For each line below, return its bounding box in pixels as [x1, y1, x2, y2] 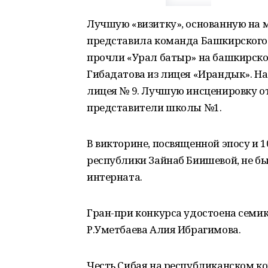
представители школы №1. [87, 100, 222, 114]
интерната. [87, 170, 142, 184]
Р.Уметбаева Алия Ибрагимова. [87, 223, 241, 236]
